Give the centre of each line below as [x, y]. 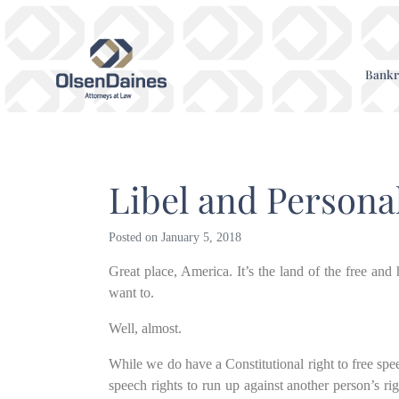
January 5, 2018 [201, 237]
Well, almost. [145, 328]
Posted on [135, 237]
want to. [131, 293]
